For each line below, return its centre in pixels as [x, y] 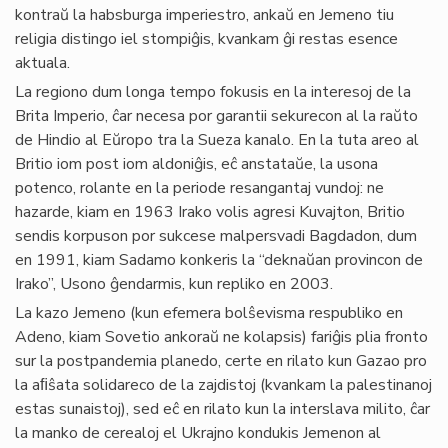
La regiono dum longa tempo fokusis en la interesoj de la [213, 92]
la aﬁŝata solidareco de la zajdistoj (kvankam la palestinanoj [223, 385]
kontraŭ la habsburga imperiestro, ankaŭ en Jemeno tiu [204, 15]
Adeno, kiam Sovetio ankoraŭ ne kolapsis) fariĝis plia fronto [221, 337]
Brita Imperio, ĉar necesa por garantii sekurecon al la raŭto [216, 116]
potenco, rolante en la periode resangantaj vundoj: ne [199, 188]
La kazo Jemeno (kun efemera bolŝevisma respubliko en [209, 313]
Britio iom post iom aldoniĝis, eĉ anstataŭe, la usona [196, 164]
